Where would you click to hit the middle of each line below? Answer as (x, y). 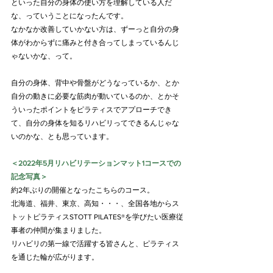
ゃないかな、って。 (44, 56)
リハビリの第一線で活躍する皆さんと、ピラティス (95, 243)
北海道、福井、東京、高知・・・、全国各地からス (95, 203)
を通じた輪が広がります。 (55, 257)
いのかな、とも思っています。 (62, 136)
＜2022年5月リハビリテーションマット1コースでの (96, 163)
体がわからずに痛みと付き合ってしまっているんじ (95, 42)
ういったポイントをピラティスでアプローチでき (91, 109)
